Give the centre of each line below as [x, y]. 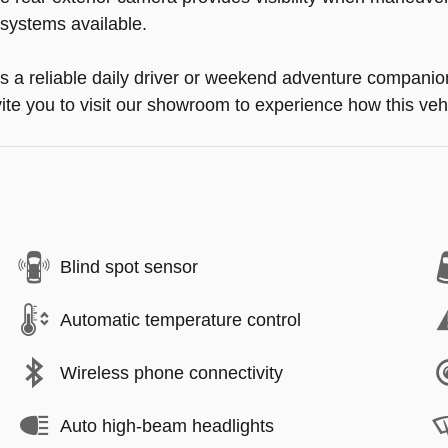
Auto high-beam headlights [167, 425]
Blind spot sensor [129, 266]
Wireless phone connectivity [171, 372]
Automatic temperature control [180, 319]
